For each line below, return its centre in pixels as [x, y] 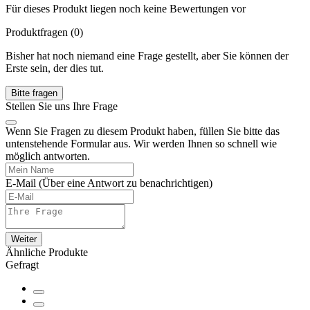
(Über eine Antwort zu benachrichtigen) [126, 183]
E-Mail [21, 183]
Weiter [24, 239]
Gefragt [22, 265]
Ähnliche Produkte [47, 253]
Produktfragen [37, 33]
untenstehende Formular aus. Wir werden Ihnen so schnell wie [141, 144]
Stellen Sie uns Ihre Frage [62, 107]
